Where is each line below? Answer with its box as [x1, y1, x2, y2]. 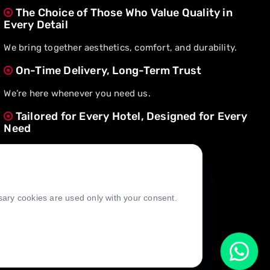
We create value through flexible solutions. [4, 146, 189, 157]
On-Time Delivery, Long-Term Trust [13, 64, 202, 77]
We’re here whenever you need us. [4, 88, 151, 99]
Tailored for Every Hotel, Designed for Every [13, 110, 248, 123]
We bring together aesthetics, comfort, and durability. [4, 42, 237, 53]
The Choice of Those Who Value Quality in [13, 6, 233, 19]
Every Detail [4, 18, 68, 31]
